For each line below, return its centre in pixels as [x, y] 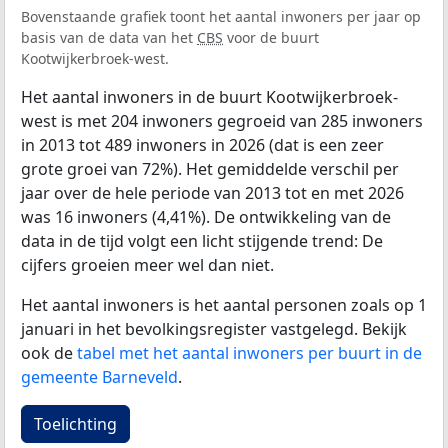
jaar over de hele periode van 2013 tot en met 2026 [212, 192]
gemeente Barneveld [99, 376]
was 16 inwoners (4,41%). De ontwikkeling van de [206, 216]
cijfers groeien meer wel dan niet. [147, 264]
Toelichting [75, 423]
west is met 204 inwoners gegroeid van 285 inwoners [222, 120]
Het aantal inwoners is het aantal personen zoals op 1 [224, 304]
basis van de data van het [109, 37]
